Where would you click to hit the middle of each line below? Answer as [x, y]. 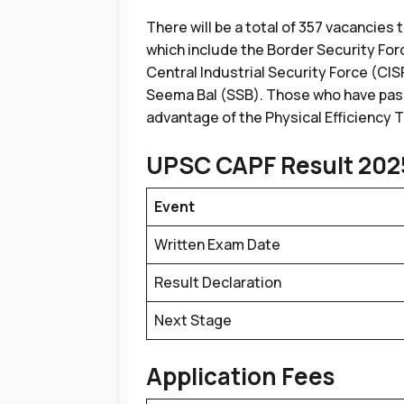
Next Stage [193, 320]
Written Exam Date [217, 244]
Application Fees [240, 376]
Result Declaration [218, 282]
